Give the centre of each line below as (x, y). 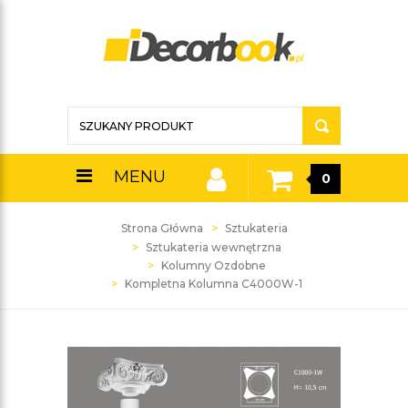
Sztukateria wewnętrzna (213, 247)
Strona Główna (162, 228)
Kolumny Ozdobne (213, 265)
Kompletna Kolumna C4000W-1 (213, 284)
